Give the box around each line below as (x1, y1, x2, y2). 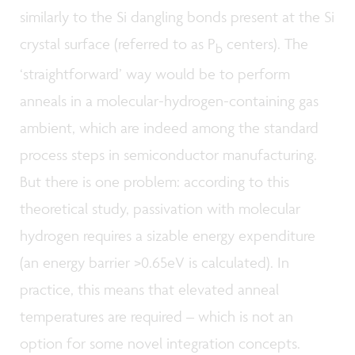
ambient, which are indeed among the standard (20, 118, 319, 138)
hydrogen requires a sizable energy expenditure (20, 226, 315, 246)
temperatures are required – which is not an (20, 307, 293, 326)
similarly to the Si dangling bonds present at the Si (20, 7, 334, 27)
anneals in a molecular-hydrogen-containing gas (20, 91, 319, 111)
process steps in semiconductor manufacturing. (20, 145, 317, 165)
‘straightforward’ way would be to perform (20, 64, 290, 84)
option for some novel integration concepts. (20, 334, 300, 353)
